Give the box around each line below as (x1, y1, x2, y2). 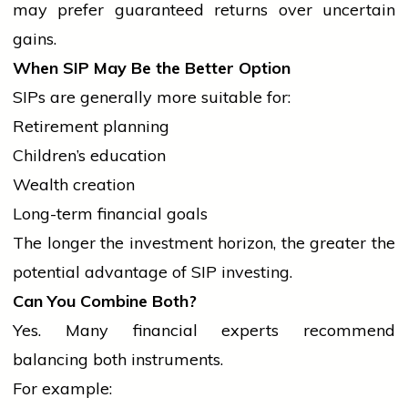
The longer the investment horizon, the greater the (13, 232, 395, 254)
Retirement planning (13, 116, 169, 138)
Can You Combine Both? (13, 291, 197, 312)
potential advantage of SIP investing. (13, 261, 292, 283)
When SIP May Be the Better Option (13, 57, 291, 79)
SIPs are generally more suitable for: (13, 87, 291, 108)
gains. (13, 28, 56, 50)
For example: (13, 378, 112, 400)
